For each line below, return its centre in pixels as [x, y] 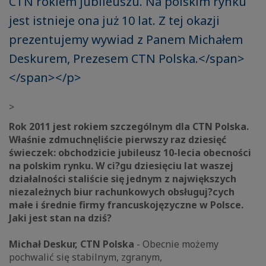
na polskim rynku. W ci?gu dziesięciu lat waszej [121, 166]
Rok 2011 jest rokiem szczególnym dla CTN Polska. [129, 127]
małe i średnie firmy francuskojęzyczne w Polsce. [126, 205]
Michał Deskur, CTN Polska [73, 244]
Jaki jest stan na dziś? [60, 218]
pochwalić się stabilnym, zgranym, [85, 257]
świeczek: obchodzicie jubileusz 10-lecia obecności [130, 153]
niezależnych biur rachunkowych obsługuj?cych [122, 192]
